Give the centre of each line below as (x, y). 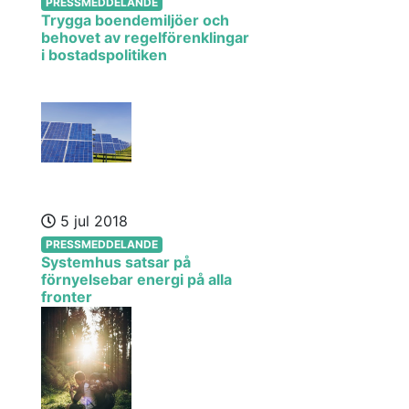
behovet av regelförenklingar (145, 37)
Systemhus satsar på (116, 262)
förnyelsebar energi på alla (136, 279)
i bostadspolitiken (104, 55)
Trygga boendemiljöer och (135, 20)
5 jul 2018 (92, 221)
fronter (67, 297)
